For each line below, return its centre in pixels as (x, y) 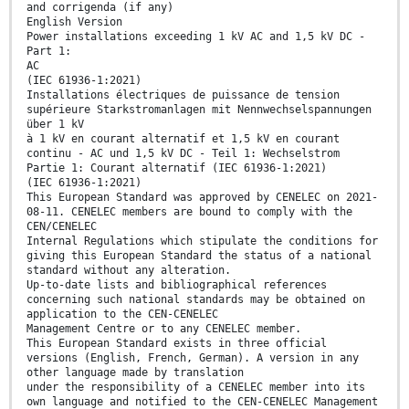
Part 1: (49, 51)
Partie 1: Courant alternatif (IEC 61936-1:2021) (177, 168)
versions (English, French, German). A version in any (193, 357)
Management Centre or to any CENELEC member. (164, 328)
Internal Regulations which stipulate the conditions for (202, 241)
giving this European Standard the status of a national (199, 255)
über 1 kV (55, 124)
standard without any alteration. (129, 270)
